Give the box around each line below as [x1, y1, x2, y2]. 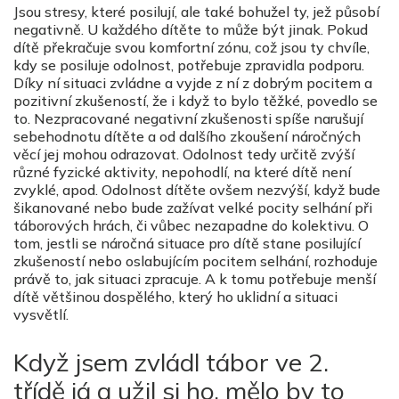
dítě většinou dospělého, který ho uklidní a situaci [13, 288, 338, 306]
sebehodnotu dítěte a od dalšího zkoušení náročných [13, 127, 361, 146]
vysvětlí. [13, 305, 69, 324]
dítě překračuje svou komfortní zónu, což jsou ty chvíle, [13, 38, 370, 57]
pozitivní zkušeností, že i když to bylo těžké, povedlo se [13, 92, 378, 110]
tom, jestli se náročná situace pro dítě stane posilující [13, 234, 361, 253]
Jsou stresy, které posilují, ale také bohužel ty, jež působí [13, 3, 379, 21]
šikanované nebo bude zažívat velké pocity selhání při [13, 199, 372, 217]
